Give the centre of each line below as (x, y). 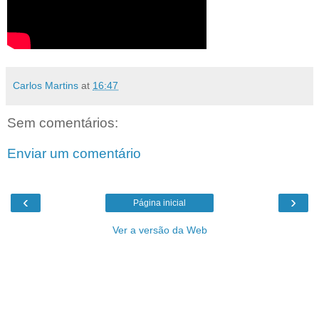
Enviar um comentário (74, 154)
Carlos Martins (46, 85)
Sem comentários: (63, 122)
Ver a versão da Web (159, 230)
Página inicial (159, 203)
